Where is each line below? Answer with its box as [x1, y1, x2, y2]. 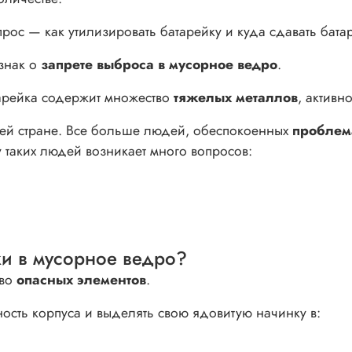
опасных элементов [16, 269, 146, 290]
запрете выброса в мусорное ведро [41, 53, 277, 75]
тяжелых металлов [174, 86, 298, 108]
